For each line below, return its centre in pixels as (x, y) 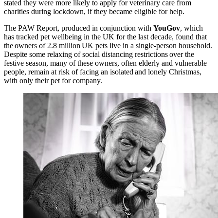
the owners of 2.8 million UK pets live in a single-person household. (108, 46)
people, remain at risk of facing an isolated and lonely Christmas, (103, 72)
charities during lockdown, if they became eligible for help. (96, 12)
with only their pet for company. (54, 81)
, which (191, 28)
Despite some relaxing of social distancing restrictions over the (99, 54)
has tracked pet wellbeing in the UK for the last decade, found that (105, 37)
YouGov (167, 28)
